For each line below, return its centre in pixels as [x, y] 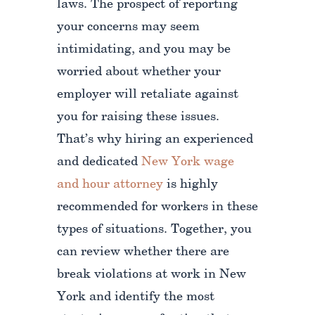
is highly [190, 185]
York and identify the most [135, 297]
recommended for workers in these [157, 207]
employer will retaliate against [147, 95]
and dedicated [99, 162]
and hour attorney [110, 185]
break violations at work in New [151, 275]
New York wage [187, 162]
